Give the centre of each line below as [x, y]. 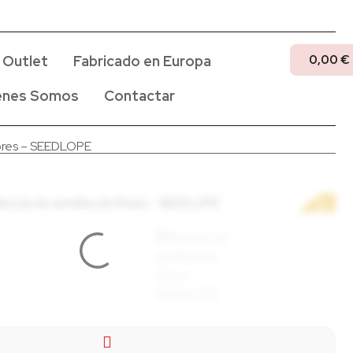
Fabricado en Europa [143, 61]
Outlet [26, 61]
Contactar [140, 96]
